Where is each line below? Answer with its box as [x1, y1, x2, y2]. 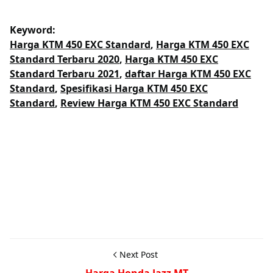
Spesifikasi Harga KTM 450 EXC [60, 82, 208, 96]
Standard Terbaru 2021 [10, 67, 119, 81]
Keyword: [10, 23, 55, 37]
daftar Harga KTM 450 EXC [125, 67, 251, 81]
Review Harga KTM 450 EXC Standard [60, 96, 238, 110]
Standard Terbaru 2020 [10, 52, 119, 66]
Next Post [119, 249, 158, 261]
